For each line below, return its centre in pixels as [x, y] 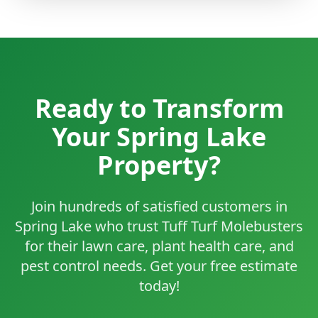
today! [159, 286]
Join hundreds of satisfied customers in [159, 207]
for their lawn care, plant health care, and [159, 246]
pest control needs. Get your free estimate [159, 266]
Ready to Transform [159, 109]
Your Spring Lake [159, 137]
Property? [159, 165]
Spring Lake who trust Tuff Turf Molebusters [159, 226]
